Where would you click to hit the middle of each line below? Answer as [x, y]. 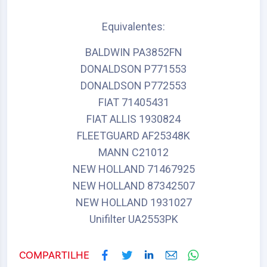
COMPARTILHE [54, 255]
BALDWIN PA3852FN [133, 52]
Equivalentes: [133, 27]
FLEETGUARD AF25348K [133, 136]
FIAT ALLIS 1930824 [133, 119]
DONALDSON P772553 [133, 86]
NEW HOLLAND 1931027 [133, 203]
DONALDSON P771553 [133, 69]
